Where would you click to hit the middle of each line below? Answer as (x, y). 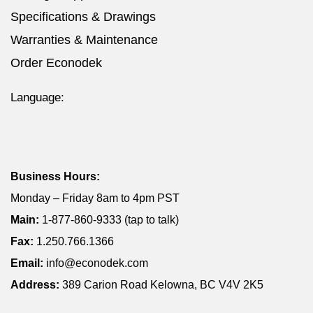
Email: (27, 263)
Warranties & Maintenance (84, 40)
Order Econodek (56, 63)
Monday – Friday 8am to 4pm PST (95, 198)
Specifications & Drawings (83, 17)
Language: (37, 98)
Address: (36, 285)
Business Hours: (55, 177)
